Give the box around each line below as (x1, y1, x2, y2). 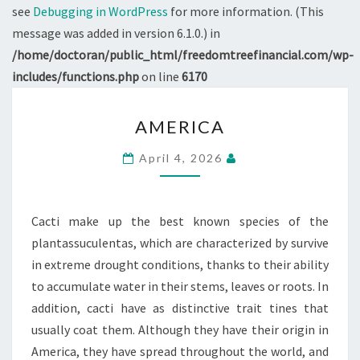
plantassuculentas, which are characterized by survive (31, 235, 329, 251)
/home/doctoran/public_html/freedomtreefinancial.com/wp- (12, 47, 354, 63)
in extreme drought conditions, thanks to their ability (31, 256, 329, 272)
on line (139, 68, 182, 84)
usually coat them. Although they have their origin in (31, 321, 329, 337)
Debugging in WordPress (33, 3, 168, 19)
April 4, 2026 (139, 151, 227, 165)
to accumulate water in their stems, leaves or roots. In (31, 278, 329, 294)
